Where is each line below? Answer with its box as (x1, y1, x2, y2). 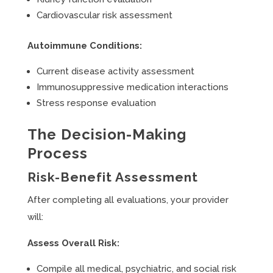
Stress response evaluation (36, 97, 156, 108)
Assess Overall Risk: (27, 238, 119, 249)
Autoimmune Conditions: (27, 40, 142, 51)
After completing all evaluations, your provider (27, 194, 229, 205)
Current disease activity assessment (36, 66, 194, 77)
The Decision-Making (27, 126, 186, 143)
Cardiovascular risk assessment (36, 10, 172, 21)
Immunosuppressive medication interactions (36, 82, 229, 93)
